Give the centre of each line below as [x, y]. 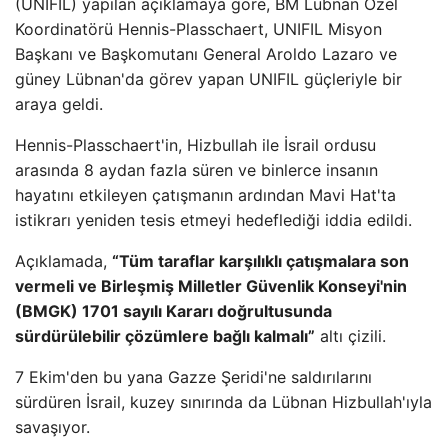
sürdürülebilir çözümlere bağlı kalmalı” [165, 336]
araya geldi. [59, 104]
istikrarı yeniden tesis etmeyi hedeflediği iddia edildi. [213, 220]
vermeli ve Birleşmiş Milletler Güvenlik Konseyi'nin [211, 286]
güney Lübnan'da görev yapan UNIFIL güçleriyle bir [208, 79]
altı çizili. [350, 336]
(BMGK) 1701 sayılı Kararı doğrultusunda [173, 311]
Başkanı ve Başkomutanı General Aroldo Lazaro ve [206, 54]
